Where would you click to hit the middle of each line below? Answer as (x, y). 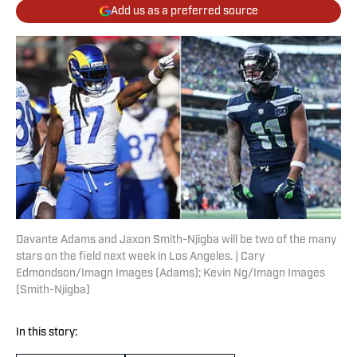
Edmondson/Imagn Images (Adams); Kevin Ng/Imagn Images (171, 274)
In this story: (47, 333)
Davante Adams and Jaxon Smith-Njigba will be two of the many (176, 241)
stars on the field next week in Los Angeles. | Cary (140, 257)
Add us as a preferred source (184, 11)
